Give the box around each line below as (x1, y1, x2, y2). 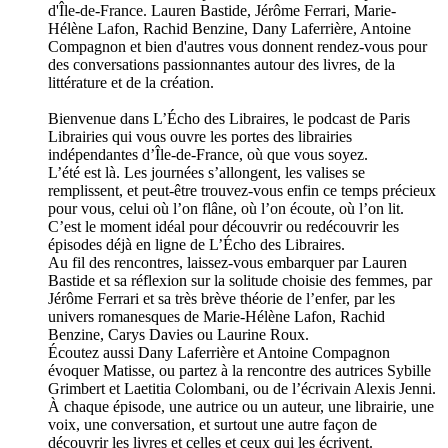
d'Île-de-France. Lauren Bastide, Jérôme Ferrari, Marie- (48, 2, 396, 20)
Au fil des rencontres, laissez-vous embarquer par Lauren (48, 254, 407, 272)
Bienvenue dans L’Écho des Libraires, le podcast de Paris (48, 110, 410, 128)
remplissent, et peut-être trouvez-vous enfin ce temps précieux (48, 182, 436, 200)
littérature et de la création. (48, 74, 214, 92)
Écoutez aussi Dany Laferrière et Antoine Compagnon (48, 344, 390, 362)
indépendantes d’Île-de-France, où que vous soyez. (48, 146, 368, 164)
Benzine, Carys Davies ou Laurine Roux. (48, 326, 313, 344)
